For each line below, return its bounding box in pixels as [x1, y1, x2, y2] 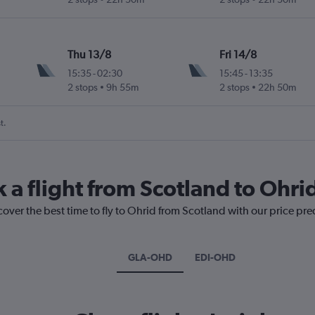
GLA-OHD [128, 252, 172, 264]
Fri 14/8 [219, 48, 257, 62]
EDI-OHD [195, 252, 236, 264]
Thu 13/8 [67, 48, 112, 62]
